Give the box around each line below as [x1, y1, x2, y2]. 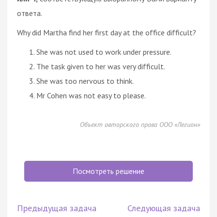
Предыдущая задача [17, 202, 96, 214]
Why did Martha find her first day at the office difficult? [17, 27, 196, 37]
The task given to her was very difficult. [36, 61, 165, 71]
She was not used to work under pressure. [36, 46, 171, 57]
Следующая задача [127, 202, 200, 214]
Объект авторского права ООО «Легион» [80, 120, 200, 129]
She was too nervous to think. [36, 76, 134, 86]
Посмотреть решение [73, 166, 144, 176]
